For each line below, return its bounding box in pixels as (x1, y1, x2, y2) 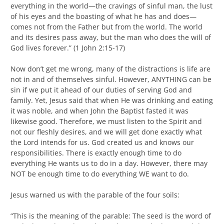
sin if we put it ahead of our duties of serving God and (10, 84, 192, 94)
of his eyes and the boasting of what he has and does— (10, 11, 196, 21)
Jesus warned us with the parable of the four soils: (10, 189, 179, 199)
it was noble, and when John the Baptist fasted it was (10, 105, 188, 115)
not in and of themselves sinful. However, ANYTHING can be (10, 74, 211, 84)
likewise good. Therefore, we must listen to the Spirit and (10, 116, 202, 126)
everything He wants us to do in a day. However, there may (10, 158, 207, 168)
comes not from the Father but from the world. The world (10, 21, 202, 31)
